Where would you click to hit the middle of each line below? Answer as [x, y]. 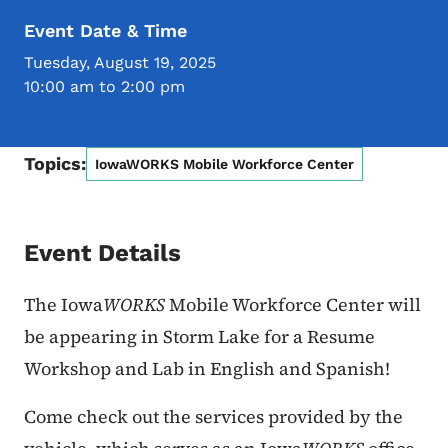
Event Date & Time [105, 31]
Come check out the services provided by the [213, 417]
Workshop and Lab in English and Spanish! [209, 369]
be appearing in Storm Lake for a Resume [199, 337]
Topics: [55, 164]
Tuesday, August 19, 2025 [120, 63]
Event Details [102, 253]
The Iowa [63, 305]
